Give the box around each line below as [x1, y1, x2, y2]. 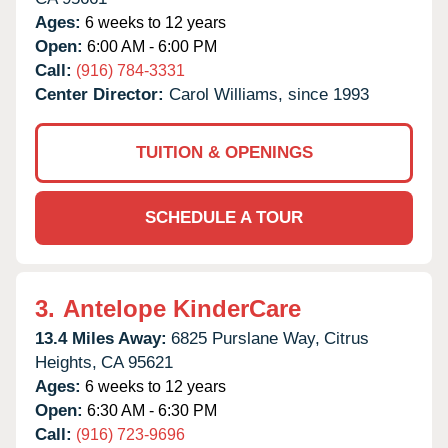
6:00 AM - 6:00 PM [83, 37, 217, 55]
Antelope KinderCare [63, 294, 301, 322]
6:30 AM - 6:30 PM [83, 401, 217, 419]
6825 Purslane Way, [171, 328, 320, 348]
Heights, [35, 352, 97, 372]
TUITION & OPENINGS [135, 142, 313, 162]
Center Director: [35, 84, 169, 104]
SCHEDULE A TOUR [145, 207, 303, 227]
